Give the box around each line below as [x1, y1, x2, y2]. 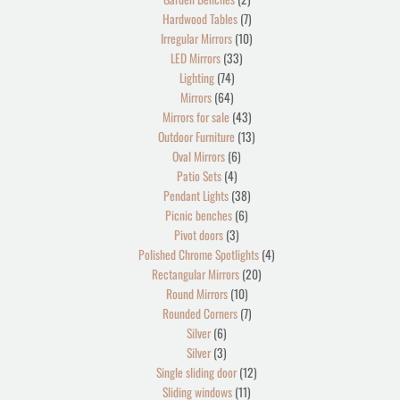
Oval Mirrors [172, 147, 225, 166]
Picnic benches [165, 206, 232, 225]
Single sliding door [156, 363, 237, 382]
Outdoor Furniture [158, 128, 235, 146]
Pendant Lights [162, 187, 229, 205]
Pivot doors [174, 226, 223, 245]
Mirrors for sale [162, 108, 229, 127]
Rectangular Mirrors [152, 265, 239, 284]
